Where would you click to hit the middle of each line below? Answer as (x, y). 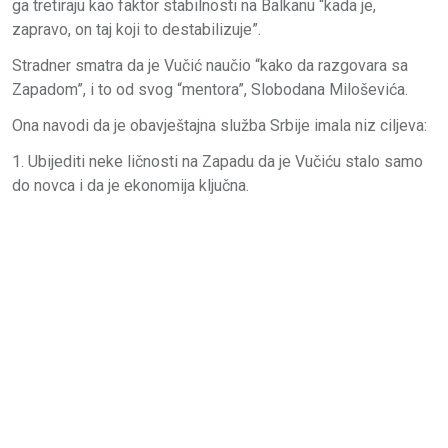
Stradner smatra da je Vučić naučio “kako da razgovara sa (210, 65)
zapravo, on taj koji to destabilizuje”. (136, 29)
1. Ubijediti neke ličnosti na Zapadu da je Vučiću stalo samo (217, 161)
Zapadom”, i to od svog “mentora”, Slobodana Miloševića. (210, 89)
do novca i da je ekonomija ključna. (130, 185)
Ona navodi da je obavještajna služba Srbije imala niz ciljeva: (219, 125)
